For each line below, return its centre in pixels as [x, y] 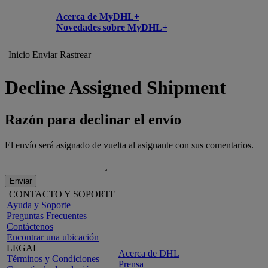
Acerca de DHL [149, 253]
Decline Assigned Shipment [115, 88]
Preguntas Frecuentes [47, 215]
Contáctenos [30, 226]
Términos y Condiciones [53, 258]
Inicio [19, 55]
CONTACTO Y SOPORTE [61, 194]
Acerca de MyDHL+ [98, 16]
